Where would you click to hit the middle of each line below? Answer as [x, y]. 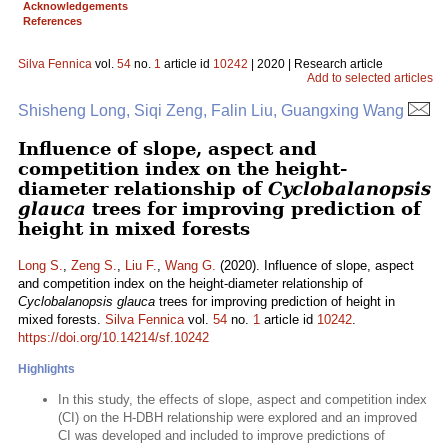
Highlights [46, 369]
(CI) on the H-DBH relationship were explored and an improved [237, 417]
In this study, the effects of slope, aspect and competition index [242, 399]
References [52, 21]
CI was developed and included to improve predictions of [221, 435]
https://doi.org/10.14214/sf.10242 [113, 337]
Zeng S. [94, 265]
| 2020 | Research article [315, 64]
